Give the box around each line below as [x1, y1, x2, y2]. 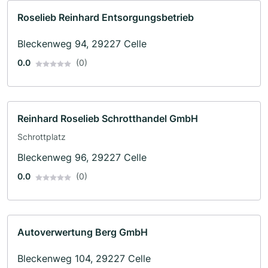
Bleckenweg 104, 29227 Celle [17, 252, 151, 265]
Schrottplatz [17, 132, 66, 142]
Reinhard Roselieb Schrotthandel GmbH [17, 112, 198, 125]
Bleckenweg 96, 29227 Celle [17, 151, 147, 164]
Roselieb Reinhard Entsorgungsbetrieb [17, 11, 194, 24]
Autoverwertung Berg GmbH [17, 226, 148, 239]
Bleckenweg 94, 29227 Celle [17, 38, 147, 50]
